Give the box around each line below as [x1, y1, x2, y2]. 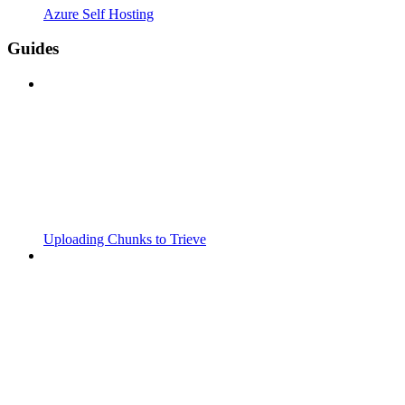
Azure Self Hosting [43, 5, 154, 22]
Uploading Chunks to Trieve [43, 231, 206, 248]
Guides [7, 39, 59, 59]
